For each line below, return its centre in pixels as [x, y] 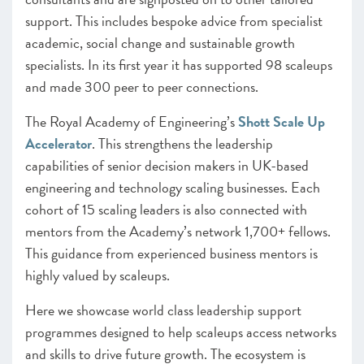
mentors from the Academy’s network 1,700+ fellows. [178, 231]
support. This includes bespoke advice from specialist [174, 21]
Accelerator [58, 143]
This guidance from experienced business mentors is [171, 253]
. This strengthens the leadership [182, 143]
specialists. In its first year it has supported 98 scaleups [179, 65]
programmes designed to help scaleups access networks [181, 332]
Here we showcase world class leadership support [163, 310]
